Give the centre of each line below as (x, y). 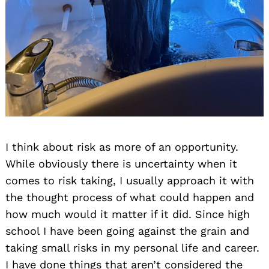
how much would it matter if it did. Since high (128, 214)
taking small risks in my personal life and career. (132, 248)
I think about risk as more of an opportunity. (122, 147)
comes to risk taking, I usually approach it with (130, 181)
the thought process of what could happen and (130, 198)
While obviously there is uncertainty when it (121, 164)
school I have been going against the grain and (127, 231)
